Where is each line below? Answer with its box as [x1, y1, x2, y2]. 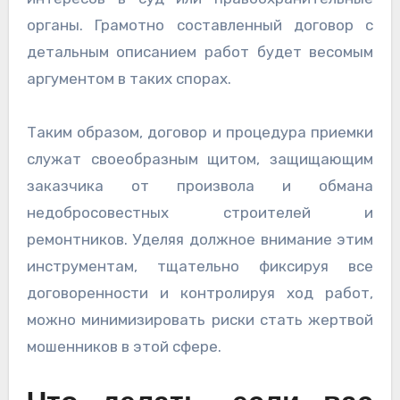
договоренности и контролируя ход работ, [26, 283, 374, 302]
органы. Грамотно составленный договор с [26, 15, 374, 34]
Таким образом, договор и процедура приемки [26, 122, 374, 141]
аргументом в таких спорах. [26, 69, 231, 87]
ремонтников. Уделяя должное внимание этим [26, 229, 374, 248]
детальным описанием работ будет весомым [26, 42, 374, 61]
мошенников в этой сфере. [26, 337, 221, 355]
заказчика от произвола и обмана [26, 176, 374, 195]
